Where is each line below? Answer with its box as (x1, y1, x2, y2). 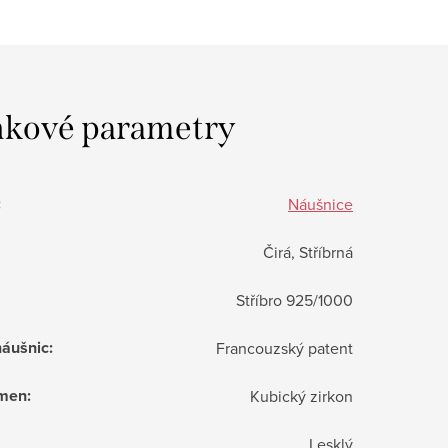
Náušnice (288, 192, 353, 215)
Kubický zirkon (250, 384, 353, 407)
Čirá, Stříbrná (263, 240, 353, 263)
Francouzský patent (216, 336, 353, 359)
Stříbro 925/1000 (236, 288, 353, 311)
